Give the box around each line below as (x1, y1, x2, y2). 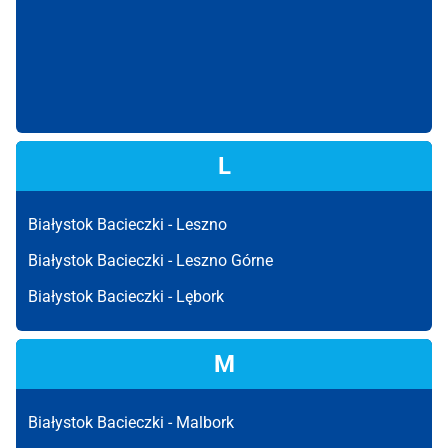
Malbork (176, 413, 234, 432)
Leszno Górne (176, 251, 273, 270)
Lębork (176, 287, 224, 306)
